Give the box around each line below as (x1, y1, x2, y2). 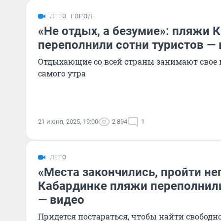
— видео (38, 193, 84, 207)
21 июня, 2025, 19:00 (38, 118, 98, 125)
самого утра (38, 68, 86, 78)
